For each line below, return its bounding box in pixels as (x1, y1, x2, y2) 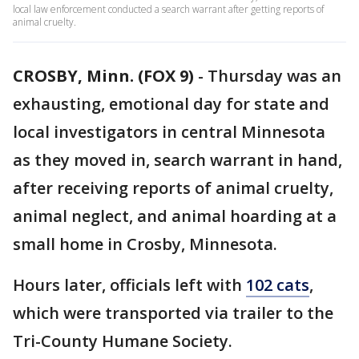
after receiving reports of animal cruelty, (13, 177, 333, 199)
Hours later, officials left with (13, 274, 246, 296)
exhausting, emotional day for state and (13, 93, 329, 115)
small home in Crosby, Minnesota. (13, 233, 281, 255)
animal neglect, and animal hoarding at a (13, 205, 337, 227)
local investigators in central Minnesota (13, 121, 325, 143)
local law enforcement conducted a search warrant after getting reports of (13, 2, 324, 16)
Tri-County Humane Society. (13, 330, 232, 352)
